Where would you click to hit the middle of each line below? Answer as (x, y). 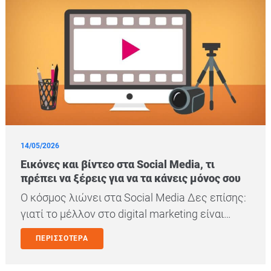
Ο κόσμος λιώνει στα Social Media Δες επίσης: (133, 197)
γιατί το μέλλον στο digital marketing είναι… (126, 214)
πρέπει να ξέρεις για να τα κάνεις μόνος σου (131, 178)
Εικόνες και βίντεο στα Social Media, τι (118, 164)
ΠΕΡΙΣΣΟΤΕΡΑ (62, 238)
